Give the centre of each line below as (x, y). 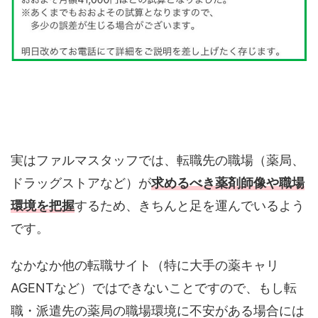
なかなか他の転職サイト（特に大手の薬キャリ (145, 265)
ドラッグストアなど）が (81, 183)
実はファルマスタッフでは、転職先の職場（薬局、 (158, 160)
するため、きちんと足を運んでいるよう (190, 206)
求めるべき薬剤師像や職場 (228, 183)
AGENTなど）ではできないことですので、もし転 (154, 288)
